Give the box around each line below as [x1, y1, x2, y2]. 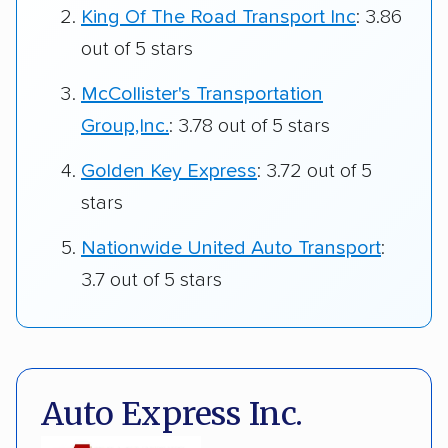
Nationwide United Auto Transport [81, 238, 381, 259]
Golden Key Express [81, 161, 257, 182]
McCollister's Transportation [81, 84, 323, 105]
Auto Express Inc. [41, 393, 304, 434]
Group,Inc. [81, 116, 169, 137]
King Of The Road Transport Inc [81, 7, 356, 28]
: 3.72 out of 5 [257, 161, 372, 182]
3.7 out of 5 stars [81, 270, 222, 291]
